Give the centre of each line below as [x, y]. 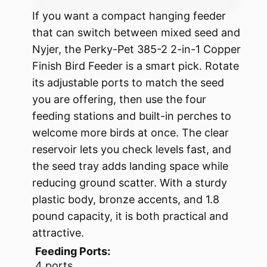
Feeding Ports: [73, 252]
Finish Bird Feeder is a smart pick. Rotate [136, 66]
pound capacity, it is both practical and [130, 216]
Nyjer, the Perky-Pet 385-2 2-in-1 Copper [136, 49]
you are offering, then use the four [119, 100]
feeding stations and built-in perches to [132, 116]
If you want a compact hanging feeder [129, 16]
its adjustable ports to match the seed [128, 83]
